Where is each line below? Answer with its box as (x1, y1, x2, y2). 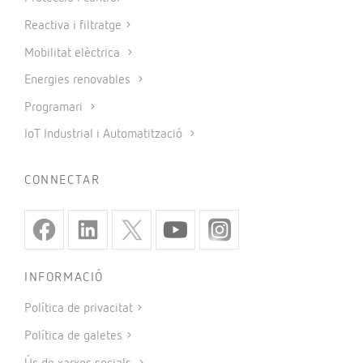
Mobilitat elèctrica (24, 46, 123, 60)
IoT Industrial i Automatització (24, 128, 186, 142)
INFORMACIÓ (24, 271, 104, 285)
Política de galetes (24, 329, 122, 343)
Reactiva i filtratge (24, 19, 122, 32)
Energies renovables (24, 74, 134, 88)
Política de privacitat (24, 302, 133, 316)
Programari (24, 100, 86, 114)
